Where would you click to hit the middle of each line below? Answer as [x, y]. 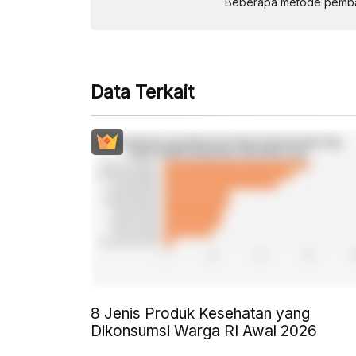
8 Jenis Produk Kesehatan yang [200, 313]
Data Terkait [142, 92]
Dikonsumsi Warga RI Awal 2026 [204, 331]
